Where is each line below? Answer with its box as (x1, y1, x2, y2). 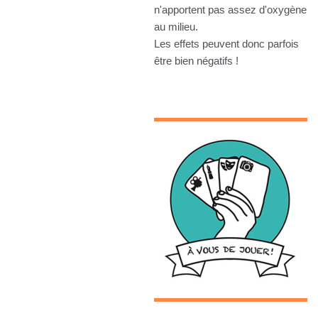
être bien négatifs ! (154, 55, 238, 67)
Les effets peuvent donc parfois (154, 38, 299, 50)
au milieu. (154, 21, 198, 33)
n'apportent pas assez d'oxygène (154, 4, 307, 16)
